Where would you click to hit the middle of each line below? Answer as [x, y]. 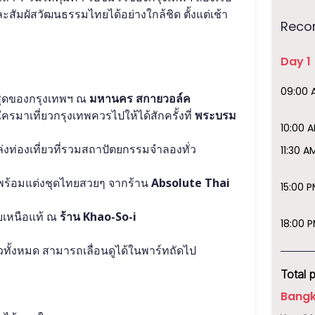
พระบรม [215, 115]
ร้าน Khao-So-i [99, 217]
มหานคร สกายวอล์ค [140, 98]
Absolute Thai [190, 183]
